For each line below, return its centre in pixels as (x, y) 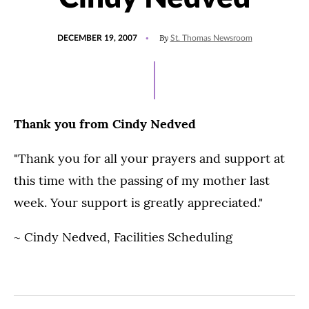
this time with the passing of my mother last (142, 180)
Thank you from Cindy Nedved (105, 124)
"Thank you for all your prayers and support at (149, 158)
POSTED (72, 32)
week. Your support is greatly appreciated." (138, 202)
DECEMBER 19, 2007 (97, 38)
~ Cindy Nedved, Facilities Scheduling (123, 237)
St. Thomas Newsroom (211, 38)
